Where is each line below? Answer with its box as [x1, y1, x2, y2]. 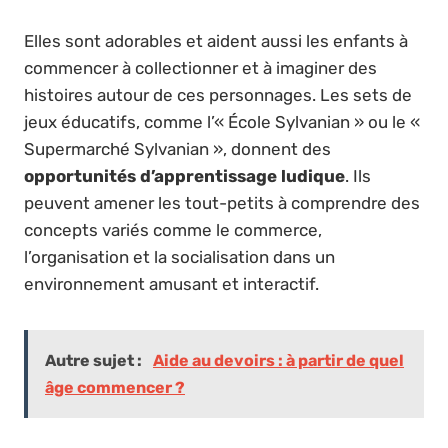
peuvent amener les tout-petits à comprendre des [24, 193, 420, 214]
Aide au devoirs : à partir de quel [153, 351, 404, 371]
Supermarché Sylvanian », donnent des [24, 139, 331, 160]
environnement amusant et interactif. [24, 274, 319, 295]
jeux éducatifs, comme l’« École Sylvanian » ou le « [24, 112, 420, 133]
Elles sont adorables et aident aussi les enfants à [24, 31, 408, 52]
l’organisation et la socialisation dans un [24, 247, 335, 268]
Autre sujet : [45, 351, 145, 371]
